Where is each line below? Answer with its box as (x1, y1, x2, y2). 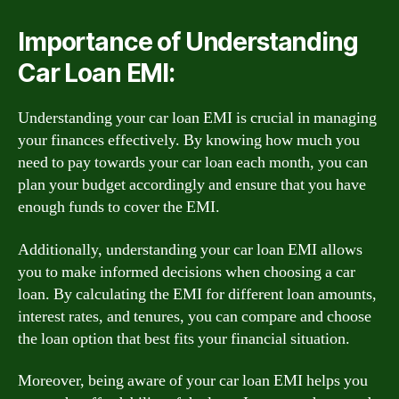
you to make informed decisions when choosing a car (18, 261, 355, 282)
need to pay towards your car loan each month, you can (18, 152, 368, 173)
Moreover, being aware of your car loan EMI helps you (18, 370, 368, 391)
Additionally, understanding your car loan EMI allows (18, 239, 362, 260)
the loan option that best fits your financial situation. (18, 328, 350, 349)
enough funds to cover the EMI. (18, 197, 220, 217)
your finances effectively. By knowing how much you (18, 130, 360, 151)
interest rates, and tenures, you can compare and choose (18, 305, 371, 327)
